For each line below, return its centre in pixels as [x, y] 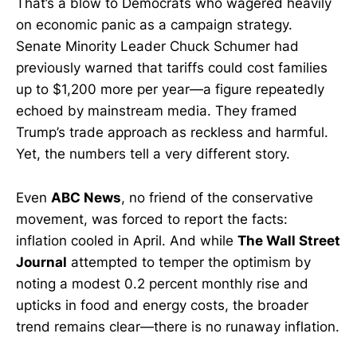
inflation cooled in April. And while [127, 240]
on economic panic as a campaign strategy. [154, 25]
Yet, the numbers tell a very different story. [153, 154]
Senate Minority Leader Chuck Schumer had [157, 47]
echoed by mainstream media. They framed [157, 111]
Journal [41, 262]
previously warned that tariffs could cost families [172, 68]
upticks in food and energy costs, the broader [162, 305]
